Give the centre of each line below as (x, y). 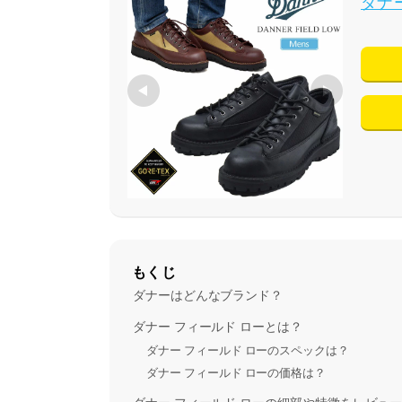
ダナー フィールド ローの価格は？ (236, 372)
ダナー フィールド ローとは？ (218, 326)
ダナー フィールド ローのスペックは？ (248, 350)
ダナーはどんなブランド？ (208, 295)
